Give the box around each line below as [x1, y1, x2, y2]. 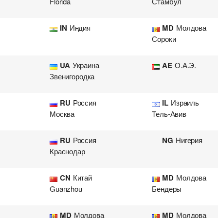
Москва [50, 109, 75, 119]
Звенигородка [50, 71, 95, 81]
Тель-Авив [152, 109, 186, 119]
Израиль [171, 97, 199, 108]
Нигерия [176, 135, 202, 145]
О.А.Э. [175, 60, 197, 70]
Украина [72, 60, 99, 70]
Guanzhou [50, 183, 82, 194]
